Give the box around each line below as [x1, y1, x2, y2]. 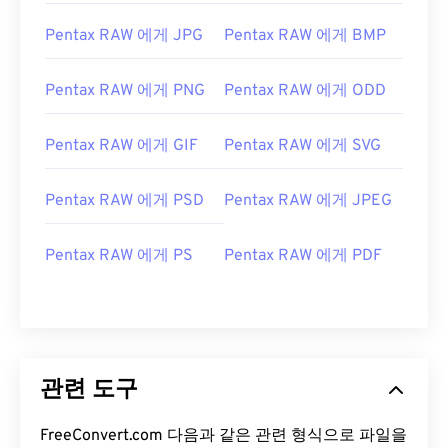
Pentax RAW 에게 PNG [45, 81, 205, 102]
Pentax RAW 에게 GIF [45, 136, 198, 157]
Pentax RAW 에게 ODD [224, 81, 386, 102]
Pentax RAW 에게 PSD [45, 191, 204, 212]
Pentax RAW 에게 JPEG [224, 191, 392, 212]
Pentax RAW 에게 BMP [224, 26, 386, 47]
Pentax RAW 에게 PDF [224, 246, 382, 267]
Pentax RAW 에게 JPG [45, 26, 203, 47]
